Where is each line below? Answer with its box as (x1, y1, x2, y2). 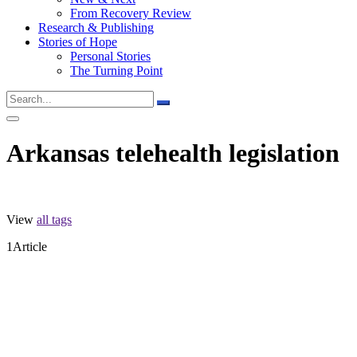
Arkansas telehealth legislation (6, 139, 339, 168)
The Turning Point (70, 64, 163, 77)
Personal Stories (70, 49, 151, 63)
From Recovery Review (70, 6, 191, 20)
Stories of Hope (38, 35, 117, 49)
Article (13, 239, 47, 253)
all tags (37, 212, 72, 226)
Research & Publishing (38, 21, 154, 34)
